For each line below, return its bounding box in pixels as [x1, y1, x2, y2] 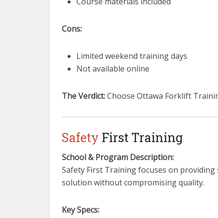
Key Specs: [62, 204, 99, 215]
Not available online [76, 63, 149, 74]
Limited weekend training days [76, 51, 187, 61]
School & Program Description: [62, 152, 174, 163]
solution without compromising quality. [62, 177, 204, 188]
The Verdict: [62, 91, 105, 101]
